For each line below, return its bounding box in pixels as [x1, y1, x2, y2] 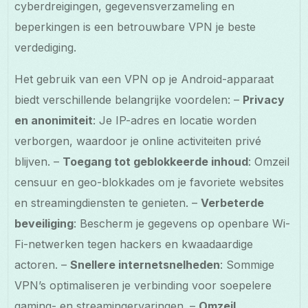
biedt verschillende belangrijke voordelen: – [14, 92, 243, 107]
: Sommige [220, 257, 275, 272]
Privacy [243, 92, 285, 107]
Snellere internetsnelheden [70, 257, 221, 272]
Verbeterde [201, 195, 265, 210]
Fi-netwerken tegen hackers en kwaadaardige [14, 236, 254, 251]
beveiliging [14, 216, 74, 230]
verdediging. [14, 40, 77, 54]
